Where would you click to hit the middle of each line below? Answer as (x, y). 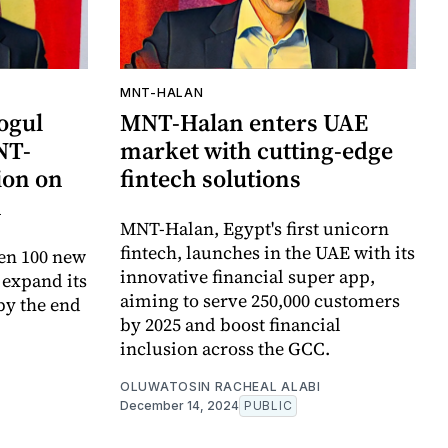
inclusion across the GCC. (225, 349)
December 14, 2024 (179, 406)
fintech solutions (210, 179)
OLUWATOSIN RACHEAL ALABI (220, 387)
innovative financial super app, (247, 277)
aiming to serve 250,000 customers (260, 301)
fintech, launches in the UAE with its (267, 253)
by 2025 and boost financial (230, 325)
